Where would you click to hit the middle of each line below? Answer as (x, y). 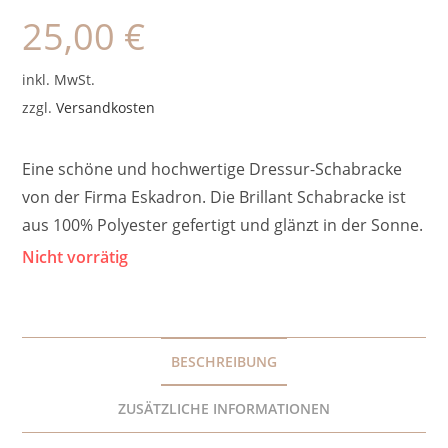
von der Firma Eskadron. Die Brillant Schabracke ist (214, 196)
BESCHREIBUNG (224, 361)
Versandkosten (106, 107)
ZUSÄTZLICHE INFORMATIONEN (224, 408)
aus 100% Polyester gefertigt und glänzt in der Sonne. (223, 224)
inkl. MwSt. (59, 79)
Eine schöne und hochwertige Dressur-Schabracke (212, 168)
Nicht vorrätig (75, 256)
